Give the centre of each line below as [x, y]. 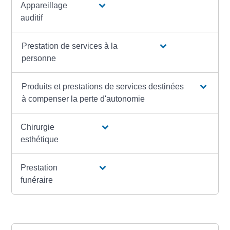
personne [39, 59]
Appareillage [44, 6]
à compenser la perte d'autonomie [83, 99]
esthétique [40, 140]
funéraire [37, 180]
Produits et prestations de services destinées [103, 87]
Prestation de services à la [69, 46]
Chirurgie [38, 127]
